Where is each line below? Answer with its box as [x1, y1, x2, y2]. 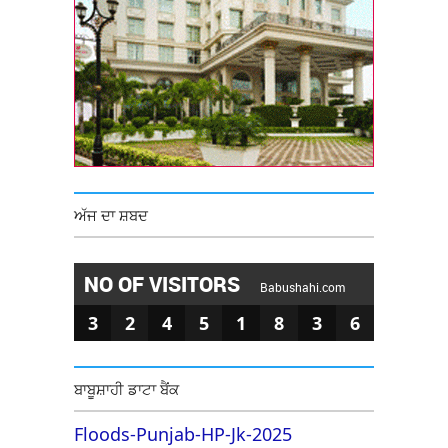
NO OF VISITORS [84, 269, 245, 298]
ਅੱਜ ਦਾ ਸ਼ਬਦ [74, 204, 148, 225]
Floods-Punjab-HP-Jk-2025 [74, 421, 292, 446]
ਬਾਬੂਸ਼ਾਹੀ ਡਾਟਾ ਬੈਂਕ [74, 378, 179, 399]
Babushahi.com [260, 278, 345, 295]
